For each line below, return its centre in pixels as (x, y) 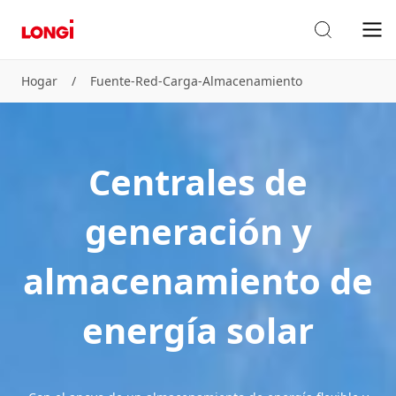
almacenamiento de (198, 281)
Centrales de (198, 182)
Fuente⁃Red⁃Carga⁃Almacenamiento (196, 81)
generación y (198, 231)
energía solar (198, 330)
